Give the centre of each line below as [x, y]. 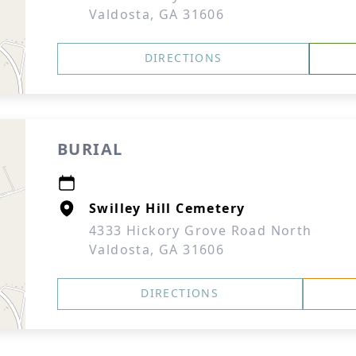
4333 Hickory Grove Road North [201, 230]
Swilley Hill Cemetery [167, 208]
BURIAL [90, 149]
